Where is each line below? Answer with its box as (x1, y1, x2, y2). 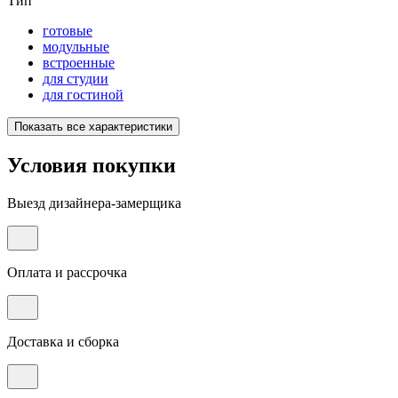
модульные (43, 39, 109, 55)
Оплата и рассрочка (7, 265, 127, 281)
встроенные (43, 55, 115, 71)
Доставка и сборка (7, 334, 119, 350)
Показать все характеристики (14, 120, 172, 134)
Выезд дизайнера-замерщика (7, 195, 181, 211)
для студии (43, 71, 108, 87)
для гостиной (43, 87, 123, 103)
